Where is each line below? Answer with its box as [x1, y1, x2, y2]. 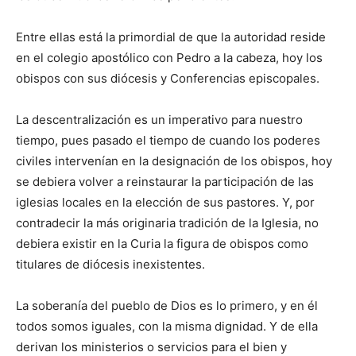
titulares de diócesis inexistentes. [16, 257, 205, 273]
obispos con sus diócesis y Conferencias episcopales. [16, 71, 319, 87]
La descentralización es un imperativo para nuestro [16, 112, 303, 128]
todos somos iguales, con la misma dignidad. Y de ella [16, 319, 318, 335]
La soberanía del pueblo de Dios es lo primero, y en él [16, 298, 318, 314]
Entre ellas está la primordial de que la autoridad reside [16, 29, 326, 45]
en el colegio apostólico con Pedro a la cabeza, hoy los [16, 50, 323, 66]
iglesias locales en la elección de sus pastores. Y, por [16, 195, 315, 211]
